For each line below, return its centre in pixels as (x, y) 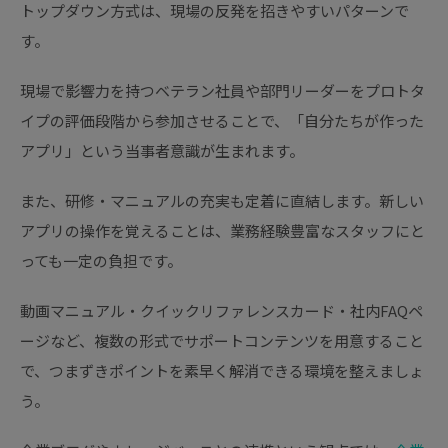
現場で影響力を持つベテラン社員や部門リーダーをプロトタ (222, 91)
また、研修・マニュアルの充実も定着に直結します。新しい (222, 201)
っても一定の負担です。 (101, 261)
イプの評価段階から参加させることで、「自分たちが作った (222, 121)
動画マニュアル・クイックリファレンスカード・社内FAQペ (221, 311)
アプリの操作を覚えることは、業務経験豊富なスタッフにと (222, 231)
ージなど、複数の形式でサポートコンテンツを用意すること (222, 341)
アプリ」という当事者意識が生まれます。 (162, 151)
